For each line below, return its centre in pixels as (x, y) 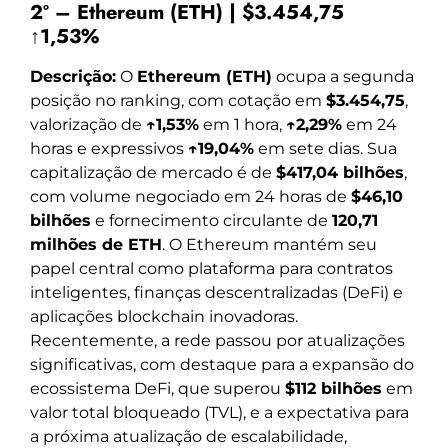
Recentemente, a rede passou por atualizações (217, 341)
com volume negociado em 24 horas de (190, 197)
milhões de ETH (96, 245)
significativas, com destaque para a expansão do (222, 365)
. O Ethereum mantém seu (269, 245)
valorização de (88, 125)
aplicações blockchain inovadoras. (164, 317)
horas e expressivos (109, 149)
